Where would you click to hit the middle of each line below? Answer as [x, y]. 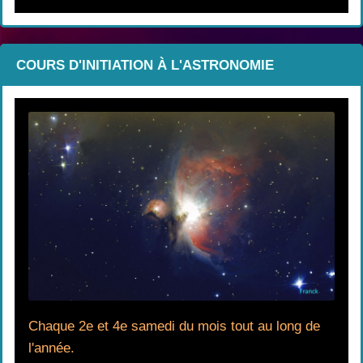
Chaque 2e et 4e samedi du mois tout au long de [174, 326]
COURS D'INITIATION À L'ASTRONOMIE [145, 66]
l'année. [51, 348]
